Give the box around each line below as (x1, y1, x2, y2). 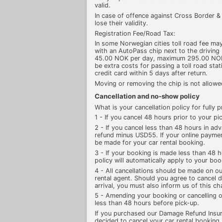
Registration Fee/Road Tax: (95, 29, 175, 37)
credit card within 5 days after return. (95, 69, 208, 77)
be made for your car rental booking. (95, 139, 205, 147)
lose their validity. (95, 19, 148, 27)
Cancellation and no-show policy (95, 92, 200, 100)
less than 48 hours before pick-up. (95, 199, 199, 207)
